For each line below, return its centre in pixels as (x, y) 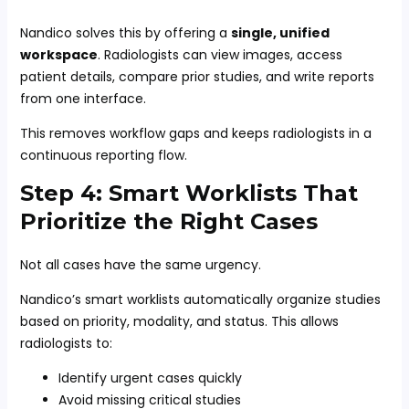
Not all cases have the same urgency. (140, 265)
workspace (58, 55)
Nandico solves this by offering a (125, 33)
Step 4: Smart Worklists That (189, 193)
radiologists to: (66, 343)
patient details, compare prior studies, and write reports (197, 77)
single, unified (280, 33)
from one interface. (83, 99)
